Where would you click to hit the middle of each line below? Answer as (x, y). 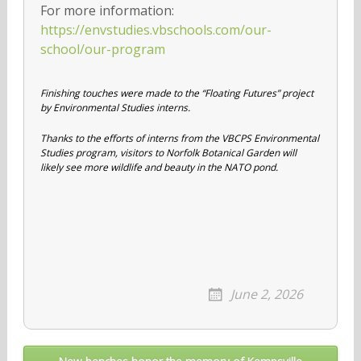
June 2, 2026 (267, 294)
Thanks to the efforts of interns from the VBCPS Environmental (179, 138)
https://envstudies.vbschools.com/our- (156, 29)
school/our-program (102, 49)
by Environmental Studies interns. (115, 107)
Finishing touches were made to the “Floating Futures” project (176, 93)
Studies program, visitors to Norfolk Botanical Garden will (168, 152)
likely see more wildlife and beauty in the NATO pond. (159, 167)
